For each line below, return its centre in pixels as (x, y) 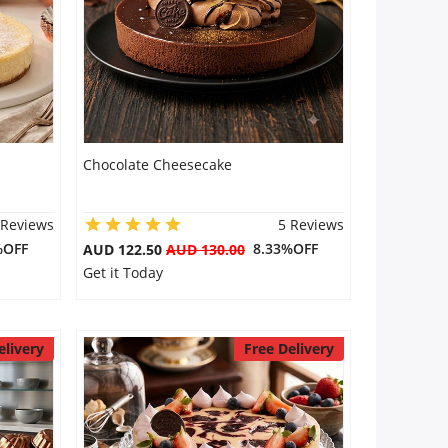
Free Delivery (288, 348)
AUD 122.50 (124, 249)
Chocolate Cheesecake (157, 164)
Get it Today (122, 272)
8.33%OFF (281, 248)
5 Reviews (310, 224)
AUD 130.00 (205, 249)
